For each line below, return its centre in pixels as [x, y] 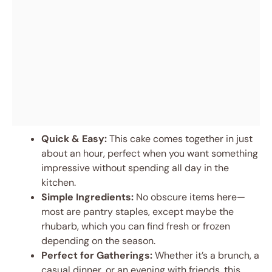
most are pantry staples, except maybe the [138, 212]
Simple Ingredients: [87, 197]
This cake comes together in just [180, 139]
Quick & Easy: [74, 139]
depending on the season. [98, 241]
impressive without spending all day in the [135, 168]
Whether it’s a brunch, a [206, 255]
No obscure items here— [189, 197]
